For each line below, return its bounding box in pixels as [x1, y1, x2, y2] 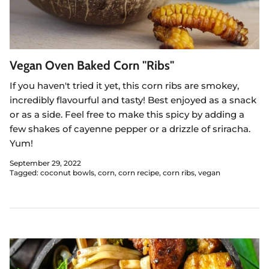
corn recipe [118, 168, 159, 178]
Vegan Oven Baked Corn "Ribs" [10, 57, 174, 73]
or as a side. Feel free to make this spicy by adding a [10, 108, 244, 120]
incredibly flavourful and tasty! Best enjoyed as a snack [10, 94, 256, 106]
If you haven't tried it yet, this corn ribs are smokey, [10, 79, 239, 91]
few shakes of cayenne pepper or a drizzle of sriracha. [10, 122, 250, 134]
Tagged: [10, 168, 38, 178]
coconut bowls [40, 168, 94, 178]
